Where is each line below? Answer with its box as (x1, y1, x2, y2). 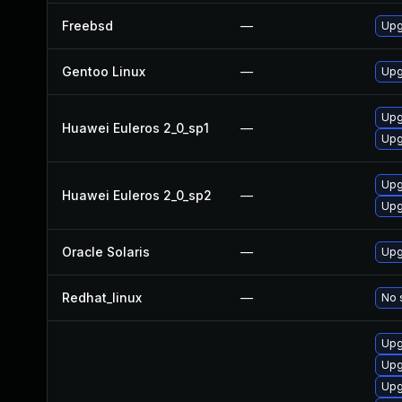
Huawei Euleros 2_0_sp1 (62, 120, 209, 135)
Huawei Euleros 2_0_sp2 (62, 188, 212, 203)
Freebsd (62, 18, 113, 33)
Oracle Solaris (62, 244, 150, 259)
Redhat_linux (62, 290, 142, 305)
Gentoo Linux (62, 64, 145, 79)
